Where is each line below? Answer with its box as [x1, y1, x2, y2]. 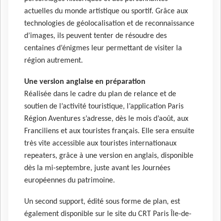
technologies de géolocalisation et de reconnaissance [24, 20, 194, 28]
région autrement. [24, 57, 83, 65]
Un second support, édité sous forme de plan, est [24, 197, 180, 206]
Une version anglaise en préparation [24, 77, 146, 86]
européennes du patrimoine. [24, 176, 115, 184]
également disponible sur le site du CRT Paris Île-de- [24, 210, 191, 218]
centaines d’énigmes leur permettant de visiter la [24, 44, 182, 53]
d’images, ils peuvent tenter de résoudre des [24, 32, 167, 40]
